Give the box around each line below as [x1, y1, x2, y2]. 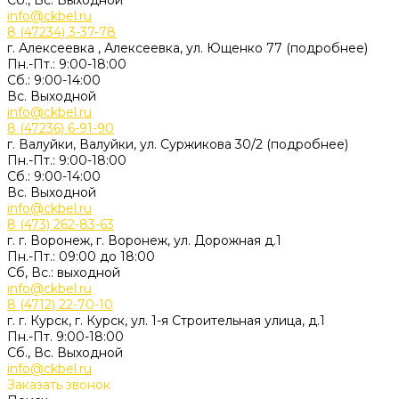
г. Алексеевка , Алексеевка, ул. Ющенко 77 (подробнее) [7, 40, 368, 56]
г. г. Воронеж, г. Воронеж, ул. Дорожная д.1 [7, 232, 281, 248]
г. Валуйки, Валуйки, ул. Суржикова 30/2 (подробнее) [7, 136, 348, 152]
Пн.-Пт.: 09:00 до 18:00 [7, 248, 155, 265]
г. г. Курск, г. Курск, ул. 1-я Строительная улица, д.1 [7, 313, 325, 329]
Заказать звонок [7, 377, 110, 393]
